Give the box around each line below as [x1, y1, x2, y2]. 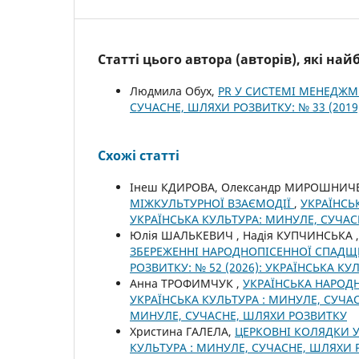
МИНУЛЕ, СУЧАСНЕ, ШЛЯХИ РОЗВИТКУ [130, 307, 347, 323]
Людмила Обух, [130, 83, 218, 99]
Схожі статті [98, 146, 179, 164]
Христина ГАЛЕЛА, [130, 323, 235, 339]
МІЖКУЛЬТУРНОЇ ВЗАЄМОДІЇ [130, 195, 294, 211]
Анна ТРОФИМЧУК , [130, 275, 243, 291]
